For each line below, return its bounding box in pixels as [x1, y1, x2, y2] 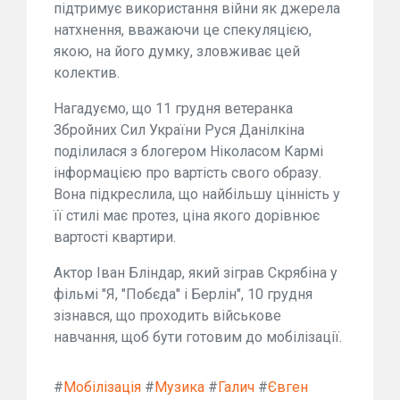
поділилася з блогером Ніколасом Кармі [54, 143, 323, 161]
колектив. [54, 64, 120, 82]
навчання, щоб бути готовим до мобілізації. [54, 329, 342, 346]
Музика [154, 379, 204, 396]
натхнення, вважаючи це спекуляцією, [54, 21, 312, 39]
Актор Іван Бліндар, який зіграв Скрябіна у [54, 264, 337, 282]
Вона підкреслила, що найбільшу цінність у [54, 186, 340, 204]
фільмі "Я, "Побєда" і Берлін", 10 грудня [54, 286, 312, 304]
